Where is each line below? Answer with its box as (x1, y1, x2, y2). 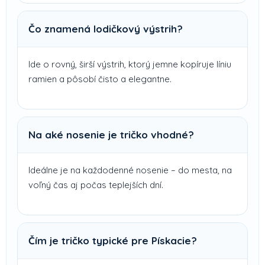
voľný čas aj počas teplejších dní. (28, 179, 163, 190)
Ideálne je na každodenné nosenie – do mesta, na (28, 164, 232, 176)
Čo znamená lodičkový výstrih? (28, 22, 183, 35)
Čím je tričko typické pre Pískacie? (28, 234, 197, 247)
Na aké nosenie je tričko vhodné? (28, 128, 194, 141)
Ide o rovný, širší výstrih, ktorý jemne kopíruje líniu (28, 58, 231, 70)
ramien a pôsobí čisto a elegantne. (28, 73, 172, 85)
